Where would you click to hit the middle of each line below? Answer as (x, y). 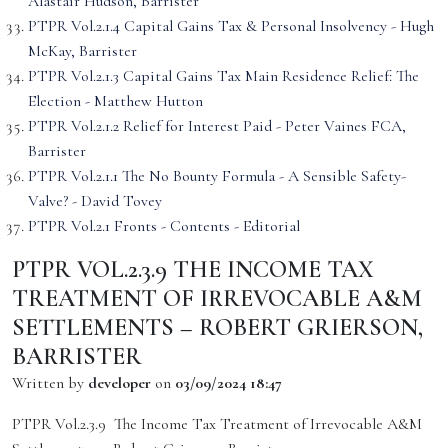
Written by (50, 383)
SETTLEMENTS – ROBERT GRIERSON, (217, 327)
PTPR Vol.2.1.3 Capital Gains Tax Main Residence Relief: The (223, 76)
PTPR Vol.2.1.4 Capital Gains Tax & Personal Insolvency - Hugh (231, 26)
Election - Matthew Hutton (115, 101)
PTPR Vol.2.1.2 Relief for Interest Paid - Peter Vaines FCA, (217, 126)
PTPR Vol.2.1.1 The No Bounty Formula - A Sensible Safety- (217, 176)
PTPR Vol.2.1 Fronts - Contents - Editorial (164, 226)
